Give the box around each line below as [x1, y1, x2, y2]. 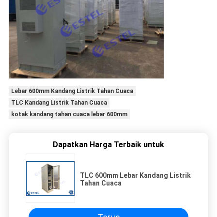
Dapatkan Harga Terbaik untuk [53, 139, 164, 149]
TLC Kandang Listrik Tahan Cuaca [11, 99, 107, 107]
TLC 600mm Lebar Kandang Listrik [80, 171, 191, 179]
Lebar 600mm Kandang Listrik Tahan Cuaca [11, 88, 133, 95]
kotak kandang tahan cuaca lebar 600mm [11, 111, 127, 118]
